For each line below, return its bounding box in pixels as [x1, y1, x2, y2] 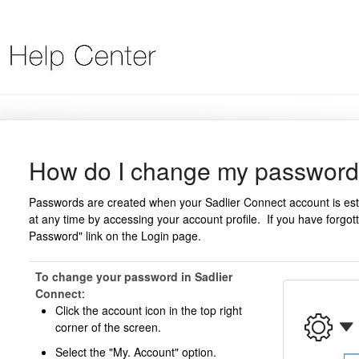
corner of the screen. [54, 319, 161, 335]
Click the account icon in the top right [54, 302, 242, 318]
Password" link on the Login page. [28, 228, 201, 244]
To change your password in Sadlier [34, 268, 232, 284]
